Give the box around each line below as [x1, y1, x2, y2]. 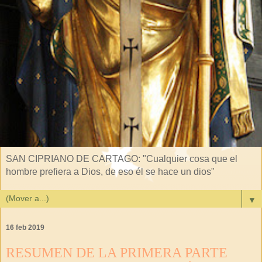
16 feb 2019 [6, 223, 44, 232]
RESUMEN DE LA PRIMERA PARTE [6, 244, 227, 261]
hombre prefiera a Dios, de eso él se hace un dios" [6, 167, 215, 177]
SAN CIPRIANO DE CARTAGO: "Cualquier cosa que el [6, 154, 237, 164]
